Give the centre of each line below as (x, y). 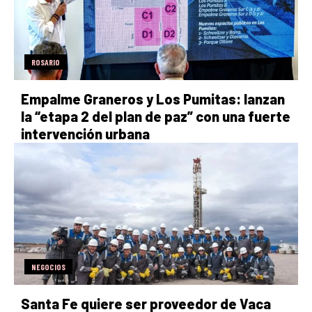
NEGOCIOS (48, 266)
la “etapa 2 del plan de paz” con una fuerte (156, 116)
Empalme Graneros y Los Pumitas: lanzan (153, 99)
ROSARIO (46, 62)
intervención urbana (85, 133)
